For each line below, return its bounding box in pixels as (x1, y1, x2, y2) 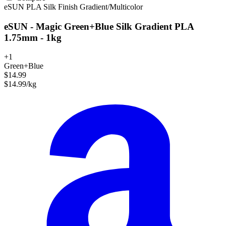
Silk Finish (43, 2, 80, 11)
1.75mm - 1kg (4, 32, 62, 43)
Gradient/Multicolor (80, 2, 143, 11)
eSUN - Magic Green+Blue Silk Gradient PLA (4, 21, 194, 32)
